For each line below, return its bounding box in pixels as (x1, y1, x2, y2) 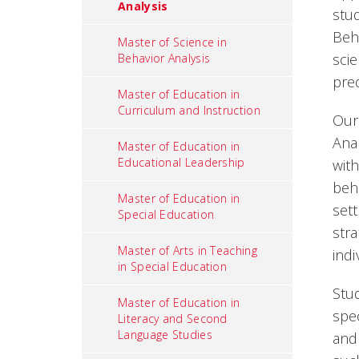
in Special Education (118, 259, 228, 274)
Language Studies (118, 327, 212, 342)
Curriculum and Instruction (118, 103, 260, 118)
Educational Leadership (118, 155, 245, 170)
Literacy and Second (118, 311, 228, 326)
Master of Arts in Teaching (118, 243, 257, 258)
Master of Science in (118, 34, 228, 50)
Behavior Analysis (118, 50, 211, 66)
